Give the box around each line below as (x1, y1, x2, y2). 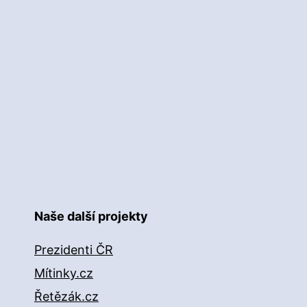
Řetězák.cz (34, 289, 99, 304)
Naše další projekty (34, 209, 148, 224)
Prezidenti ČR (34, 243, 113, 258)
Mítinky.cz (34, 266, 93, 281)
